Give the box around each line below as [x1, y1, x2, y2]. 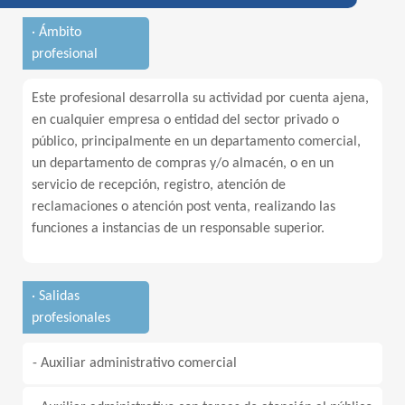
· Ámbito [32, 25, 81, 40]
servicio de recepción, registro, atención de [32, 178, 286, 193]
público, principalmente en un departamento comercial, [32, 135, 361, 149]
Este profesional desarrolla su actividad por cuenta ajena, [32, 91, 369, 106]
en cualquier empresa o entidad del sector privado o [32, 113, 339, 127]
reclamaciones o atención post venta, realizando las [32, 200, 335, 214]
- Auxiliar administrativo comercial [33, 356, 237, 371]
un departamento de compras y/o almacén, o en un [32, 156, 334, 171]
